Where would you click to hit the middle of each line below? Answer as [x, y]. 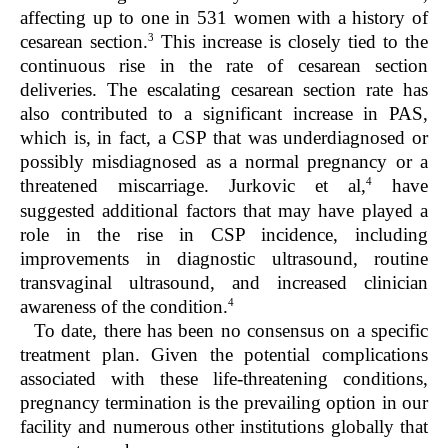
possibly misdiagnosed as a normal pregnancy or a [224, 162]
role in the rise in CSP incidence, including [224, 234]
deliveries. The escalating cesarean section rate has [224, 90]
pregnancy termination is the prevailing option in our [224, 402]
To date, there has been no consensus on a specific [231, 330]
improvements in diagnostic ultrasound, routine [224, 258]
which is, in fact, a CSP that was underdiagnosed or [224, 138]
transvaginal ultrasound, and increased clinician [224, 282]
